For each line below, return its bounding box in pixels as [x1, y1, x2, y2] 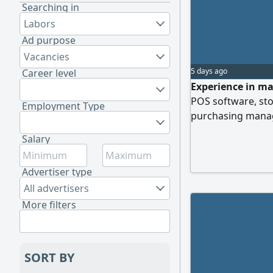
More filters [22, 198, 76, 211]
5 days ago [191, 66, 227, 76]
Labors [24, 17, 55, 30]
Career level [22, 66, 76, 80]
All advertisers [24, 182, 89, 195]
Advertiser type [22, 165, 92, 179]
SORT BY [24, 249, 74, 266]
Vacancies [24, 50, 69, 63]
